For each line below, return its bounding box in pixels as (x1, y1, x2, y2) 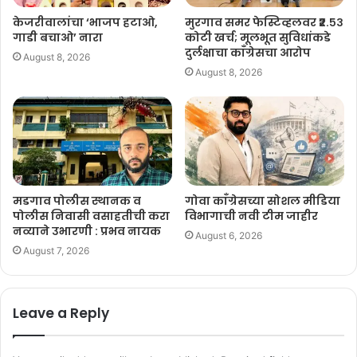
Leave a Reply (13, 304, 109, 324)
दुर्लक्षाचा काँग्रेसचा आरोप (185, 44, 311, 61)
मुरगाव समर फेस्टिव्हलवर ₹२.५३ (185, 14, 343, 30)
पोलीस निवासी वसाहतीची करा (13, 208, 170, 225)
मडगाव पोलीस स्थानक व (13, 193, 141, 210)
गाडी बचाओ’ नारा (13, 29, 103, 45)
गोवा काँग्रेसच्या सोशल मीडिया (185, 193, 340, 210)
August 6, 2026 (195, 229, 262, 242)
